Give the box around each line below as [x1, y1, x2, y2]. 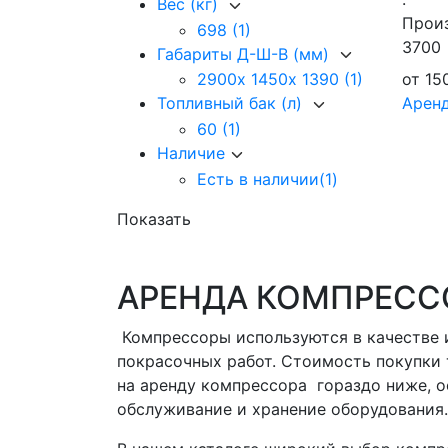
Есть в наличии [197, 168, 319, 189]
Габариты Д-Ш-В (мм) [157, 43, 334, 64]
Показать [117, 208, 191, 229]
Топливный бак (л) [157, 93, 307, 114]
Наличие [157, 143, 225, 164]
